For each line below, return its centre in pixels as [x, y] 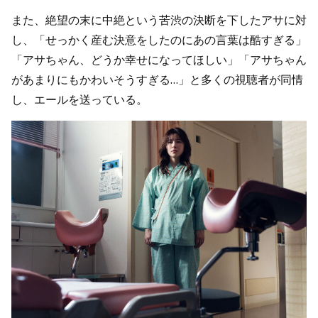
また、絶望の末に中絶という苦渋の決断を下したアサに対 [159, 20]
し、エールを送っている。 [79, 100]
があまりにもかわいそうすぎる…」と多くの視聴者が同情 [157, 80]
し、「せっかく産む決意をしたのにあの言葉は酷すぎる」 [159, 40]
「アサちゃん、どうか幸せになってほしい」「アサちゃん [159, 60]
